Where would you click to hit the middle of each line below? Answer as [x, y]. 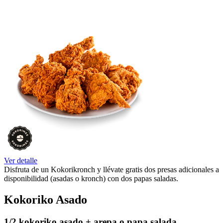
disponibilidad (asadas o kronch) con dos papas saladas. [91, 179]
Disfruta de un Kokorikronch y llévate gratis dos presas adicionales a [111, 170]
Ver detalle [21, 161]
